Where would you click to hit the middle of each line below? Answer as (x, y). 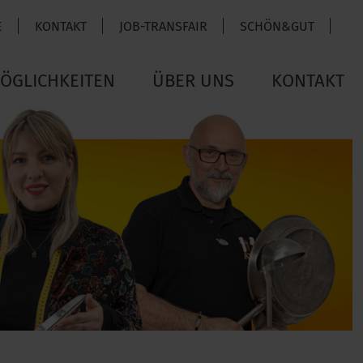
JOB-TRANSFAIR (163, 26)
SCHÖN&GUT (277, 26)
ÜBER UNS (193, 81)
